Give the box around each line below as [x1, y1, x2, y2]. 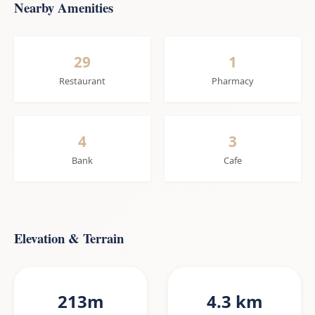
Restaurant [59, 75, 105, 88]
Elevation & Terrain [14, 229, 124, 248]
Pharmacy [212, 75, 254, 88]
